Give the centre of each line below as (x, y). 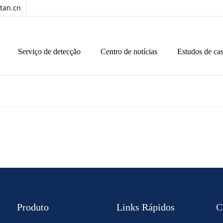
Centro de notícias (129, 52)
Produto (33, 207)
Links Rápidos (146, 207)
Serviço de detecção (49, 52)
